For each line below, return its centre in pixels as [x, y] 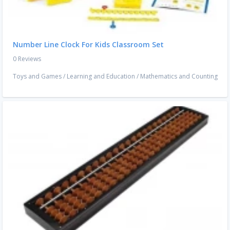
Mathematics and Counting [179, 76]
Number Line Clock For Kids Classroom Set [88, 45]
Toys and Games [37, 76]
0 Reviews [27, 59]
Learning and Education [101, 76]
